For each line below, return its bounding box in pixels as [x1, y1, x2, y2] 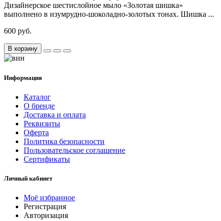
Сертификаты [24, 154, 70, 163]
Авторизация [24, 211, 68, 220]
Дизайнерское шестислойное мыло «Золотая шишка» [4, 1, 183, 10]
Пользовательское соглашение [24, 146, 125, 154]
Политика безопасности [24, 137, 105, 146]
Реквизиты [24, 119, 60, 128]
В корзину [8, 45, 37, 53]
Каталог [24, 92, 51, 101]
